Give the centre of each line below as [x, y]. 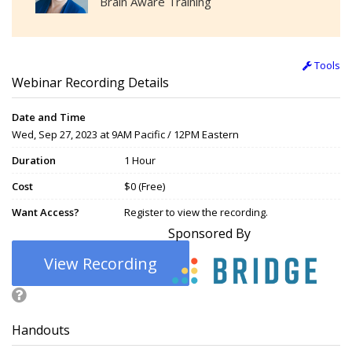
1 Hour [140, 161]
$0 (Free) [145, 187]
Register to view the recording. [196, 213]
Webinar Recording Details [90, 83]
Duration [34, 161]
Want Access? [46, 213]
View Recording [101, 264]
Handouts [41, 330]
